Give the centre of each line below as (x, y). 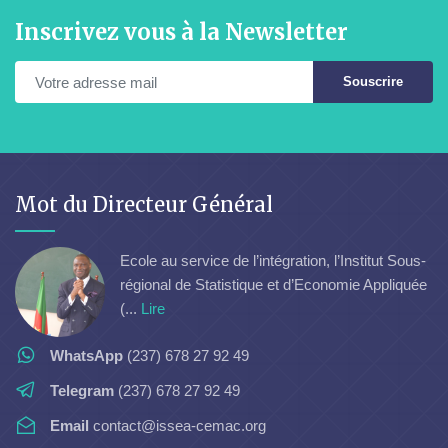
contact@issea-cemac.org (177, 426)
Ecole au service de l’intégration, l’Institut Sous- (273, 260)
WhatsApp (86, 356)
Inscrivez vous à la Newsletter (181, 32)
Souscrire (373, 82)
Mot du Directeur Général (144, 205)
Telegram (82, 391)
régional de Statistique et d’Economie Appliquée (273, 284)
